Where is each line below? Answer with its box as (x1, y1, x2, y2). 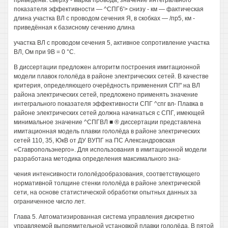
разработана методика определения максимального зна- (14, 155, 181, 162)
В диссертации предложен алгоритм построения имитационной (14, 64, 200, 71)
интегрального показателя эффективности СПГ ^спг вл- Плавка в (14, 100, 203, 107)
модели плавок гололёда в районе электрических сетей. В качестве (14, 73, 209, 80)
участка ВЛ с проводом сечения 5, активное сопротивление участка (14, 39, 210, 46)
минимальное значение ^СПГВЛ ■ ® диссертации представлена (14, 119, 201, 126)
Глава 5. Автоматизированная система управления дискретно (14, 213, 194, 220)
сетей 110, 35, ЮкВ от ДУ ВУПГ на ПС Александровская (14, 137, 175, 144)
